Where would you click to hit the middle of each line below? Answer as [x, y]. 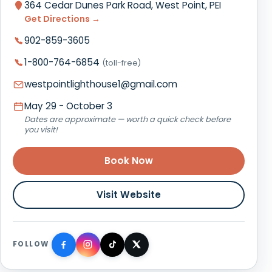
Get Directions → [62, 19]
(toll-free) [121, 63]
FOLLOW [31, 244]
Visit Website [129, 194]
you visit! [41, 129]
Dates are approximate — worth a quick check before [127, 119]
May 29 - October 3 [68, 106]
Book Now [129, 160]
